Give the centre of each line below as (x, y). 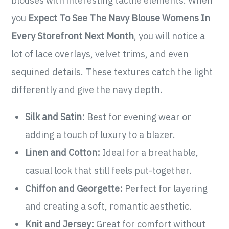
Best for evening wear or (138, 117)
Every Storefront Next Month (73, 36)
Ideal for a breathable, (150, 153)
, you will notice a (170, 36)
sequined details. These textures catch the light (112, 72)
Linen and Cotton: (63, 153)
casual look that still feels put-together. (109, 171)
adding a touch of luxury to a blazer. (100, 135)
